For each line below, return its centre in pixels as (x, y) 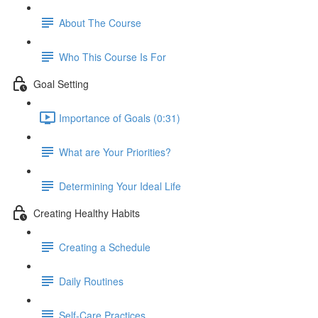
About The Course (100, 22)
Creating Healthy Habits (87, 213)
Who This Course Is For (113, 56)
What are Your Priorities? (115, 152)
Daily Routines (91, 281)
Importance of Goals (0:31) (120, 117)
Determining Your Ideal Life (120, 186)
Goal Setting (61, 83)
